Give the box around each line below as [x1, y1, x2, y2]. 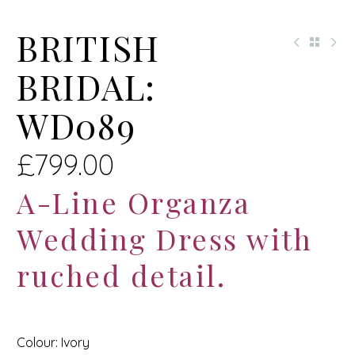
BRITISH [17, 24, 160, 71]
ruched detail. [17, 256, 226, 294]
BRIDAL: [17, 63, 156, 109]
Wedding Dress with [17, 219, 312, 258]
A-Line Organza [17, 183, 250, 221]
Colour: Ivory [17, 334, 90, 351]
